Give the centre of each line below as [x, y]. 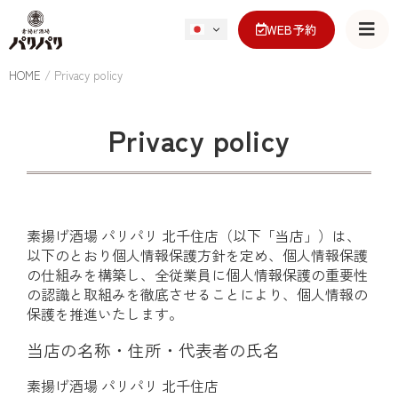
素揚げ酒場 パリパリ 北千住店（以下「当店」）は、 [194, 235]
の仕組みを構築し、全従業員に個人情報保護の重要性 [197, 275]
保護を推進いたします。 [105, 314]
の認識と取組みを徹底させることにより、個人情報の [197, 294]
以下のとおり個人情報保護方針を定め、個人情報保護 [197, 255]
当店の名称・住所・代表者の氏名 [153, 349]
